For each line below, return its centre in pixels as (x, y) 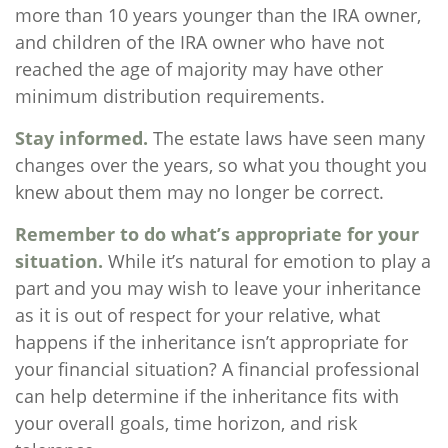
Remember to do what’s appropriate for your (217, 234)
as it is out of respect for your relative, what (197, 315)
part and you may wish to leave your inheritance (218, 288)
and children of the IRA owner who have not (199, 42)
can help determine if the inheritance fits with (207, 396)
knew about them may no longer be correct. (199, 192)
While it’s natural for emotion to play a (267, 261)
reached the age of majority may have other (199, 69)
